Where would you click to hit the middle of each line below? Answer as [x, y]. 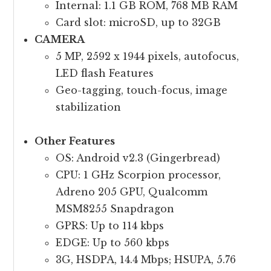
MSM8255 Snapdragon [115, 209]
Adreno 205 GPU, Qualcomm [132, 192]
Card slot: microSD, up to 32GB [139, 22]
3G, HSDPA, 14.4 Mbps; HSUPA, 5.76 [146, 260]
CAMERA [60, 39]
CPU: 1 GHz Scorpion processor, [139, 175]
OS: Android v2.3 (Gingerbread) [138, 158]
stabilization [89, 107]
